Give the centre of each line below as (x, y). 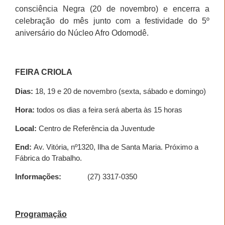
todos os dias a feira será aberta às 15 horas (108, 109)
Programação (41, 214)
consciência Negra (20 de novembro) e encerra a (112, 9)
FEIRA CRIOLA (44, 72)
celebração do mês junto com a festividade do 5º (112, 21)
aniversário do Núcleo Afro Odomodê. (82, 33)
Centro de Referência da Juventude (97, 128)
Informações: (38, 176)
